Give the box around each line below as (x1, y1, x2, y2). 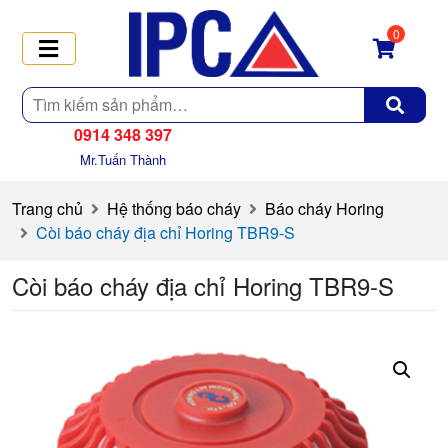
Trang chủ (12, 196, 83, 220)
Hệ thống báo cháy (107, 196, 241, 220)
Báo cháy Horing (265, 196, 384, 220)
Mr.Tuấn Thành (80, 149, 166, 169)
